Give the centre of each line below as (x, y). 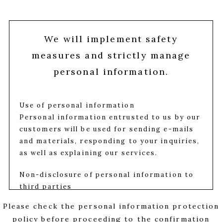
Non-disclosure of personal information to (107, 175)
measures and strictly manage (111, 55)
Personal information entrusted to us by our (110, 117)
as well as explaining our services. (88, 153)
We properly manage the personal (87, 199)
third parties (46, 187)
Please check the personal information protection (111, 206)
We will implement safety (111, 39)
